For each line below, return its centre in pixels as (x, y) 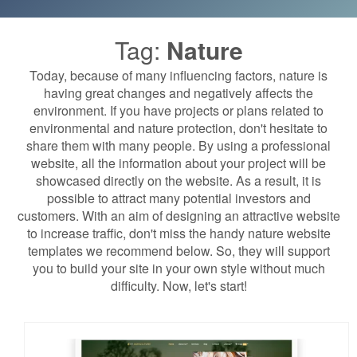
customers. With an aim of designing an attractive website (178, 216)
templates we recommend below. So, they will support (178, 251)
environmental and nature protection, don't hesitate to (178, 128)
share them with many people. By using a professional (178, 145)
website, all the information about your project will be (178, 163)
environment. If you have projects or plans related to (178, 110)
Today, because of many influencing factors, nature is (178, 75)
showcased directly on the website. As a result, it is (178, 180)
